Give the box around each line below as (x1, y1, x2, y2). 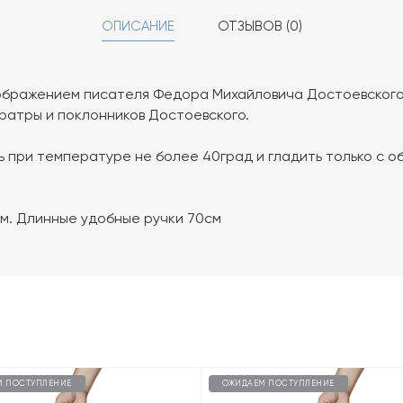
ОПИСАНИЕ (101, 17, 175, 34)
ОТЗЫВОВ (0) (217, 17, 302, 34)
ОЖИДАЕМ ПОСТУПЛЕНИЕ (222, 378, 335, 388)
